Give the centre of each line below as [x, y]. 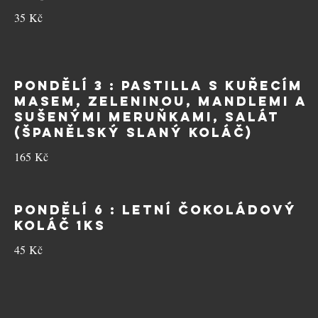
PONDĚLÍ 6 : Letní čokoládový [155, 210]
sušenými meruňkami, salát [147, 117]
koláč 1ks [60, 225]
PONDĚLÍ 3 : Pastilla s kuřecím [159, 86]
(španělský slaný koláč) [133, 132]
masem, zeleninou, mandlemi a [160, 101]
